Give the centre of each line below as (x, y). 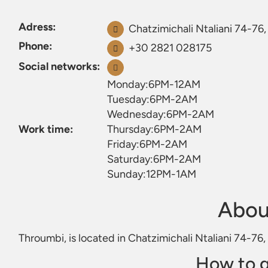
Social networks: (59, 66)
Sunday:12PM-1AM (152, 174)
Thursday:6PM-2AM (154, 129)
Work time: (46, 129)
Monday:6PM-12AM (154, 84)
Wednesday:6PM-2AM (161, 114)
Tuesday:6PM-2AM (152, 99)
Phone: (35, 46)
